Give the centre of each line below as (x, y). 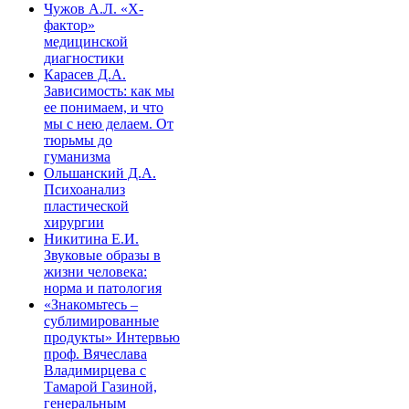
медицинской (86, 41)
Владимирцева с (95, 370)
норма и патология (103, 288)
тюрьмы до (78, 140)
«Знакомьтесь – (91, 304)
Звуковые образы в (102, 255)
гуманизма (77, 156)
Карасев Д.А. (85, 74)
